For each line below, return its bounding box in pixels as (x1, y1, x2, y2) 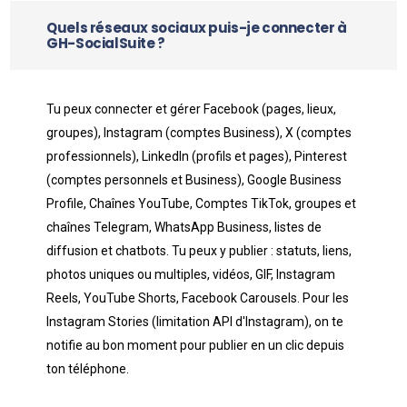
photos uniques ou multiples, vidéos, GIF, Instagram (46, 267, 336, 282)
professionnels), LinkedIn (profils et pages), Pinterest (46, 149, 348, 164)
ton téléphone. (46, 362, 130, 376)
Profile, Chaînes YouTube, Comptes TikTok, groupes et (46, 196, 357, 211)
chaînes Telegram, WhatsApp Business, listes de (46, 220, 323, 234)
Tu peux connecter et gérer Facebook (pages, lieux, (46, 102, 337, 116)
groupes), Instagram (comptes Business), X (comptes (46, 125, 352, 140)
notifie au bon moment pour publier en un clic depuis (46, 338, 345, 352)
